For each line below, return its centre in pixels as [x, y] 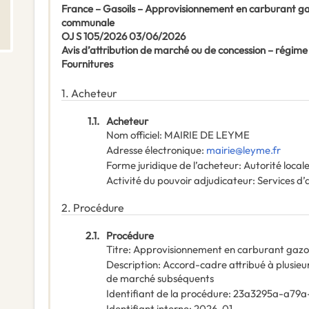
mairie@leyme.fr [243, 150]
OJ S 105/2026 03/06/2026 [123, 37]
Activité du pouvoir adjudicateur [179, 181]
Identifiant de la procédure [167, 294]
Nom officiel [133, 135]
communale [88, 23]
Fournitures [87, 64]
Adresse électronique [154, 150]
